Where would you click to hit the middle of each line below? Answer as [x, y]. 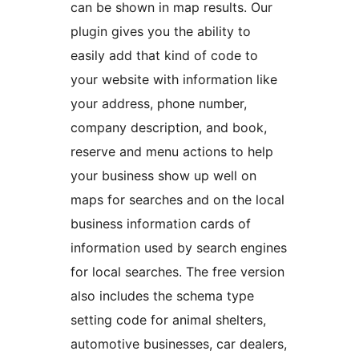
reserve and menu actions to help [172, 152]
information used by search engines [179, 248]
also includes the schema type [162, 296]
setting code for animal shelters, [168, 320]
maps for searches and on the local [177, 200]
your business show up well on [163, 176]
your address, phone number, [159, 104]
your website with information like [174, 80]
